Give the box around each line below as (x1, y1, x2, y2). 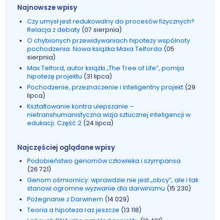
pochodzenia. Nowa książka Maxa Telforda (27, 44, 164, 53)
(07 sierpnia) (82, 25, 122, 34)
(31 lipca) (83, 72, 112, 81)
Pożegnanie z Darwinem (27, 195, 104, 204)
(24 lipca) (83, 119, 114, 128)
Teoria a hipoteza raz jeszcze (27, 206, 120, 215)
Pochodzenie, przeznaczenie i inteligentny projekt (27, 83, 185, 92)
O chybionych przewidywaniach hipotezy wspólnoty (27, 36, 191, 45)
